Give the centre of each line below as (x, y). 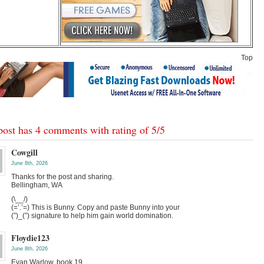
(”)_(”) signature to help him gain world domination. (92, 216)
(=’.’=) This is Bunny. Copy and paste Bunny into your (95, 207)
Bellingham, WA (37, 185)
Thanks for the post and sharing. (62, 177)
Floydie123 (30, 238)
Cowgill (24, 152)
